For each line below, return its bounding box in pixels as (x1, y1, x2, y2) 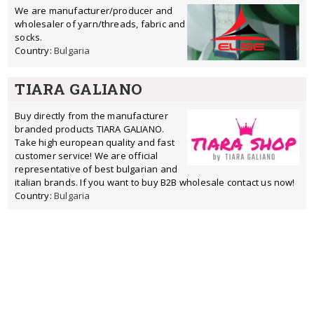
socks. (15, 31, 43, 43)
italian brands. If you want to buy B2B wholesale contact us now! (15, 176, 295, 189)
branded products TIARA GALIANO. (15, 123, 165, 135)
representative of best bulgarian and (15, 163, 178, 175)
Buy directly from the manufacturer (15, 109, 168, 122)
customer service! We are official (15, 149, 158, 162)
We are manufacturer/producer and (15, 4, 173, 17)
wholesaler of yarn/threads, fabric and (15, 18, 186, 30)
